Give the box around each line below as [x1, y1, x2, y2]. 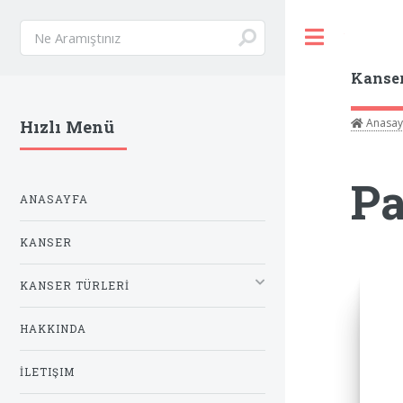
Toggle [344, 29, 382, 45]
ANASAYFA [20, 192, 88, 206]
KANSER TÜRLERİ [20, 278, 130, 292]
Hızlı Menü [20, 116, 114, 139]
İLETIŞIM [20, 364, 75, 379]
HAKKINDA [20, 321, 86, 336]
